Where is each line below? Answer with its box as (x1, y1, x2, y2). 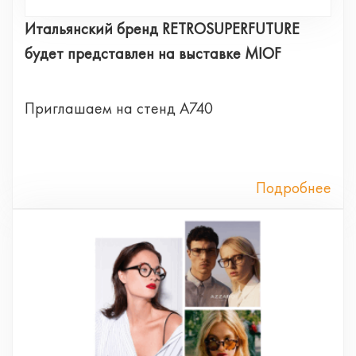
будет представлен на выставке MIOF (25, 42, 281, 64)
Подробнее (256, 176, 331, 198)
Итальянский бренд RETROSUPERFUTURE (25, 17, 300, 39)
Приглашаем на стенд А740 (25, 97, 213, 118)
